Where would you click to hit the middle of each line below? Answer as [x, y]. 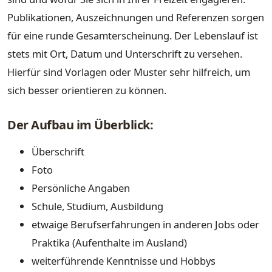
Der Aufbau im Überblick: [80, 125]
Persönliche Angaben [81, 188]
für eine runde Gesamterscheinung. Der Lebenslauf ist [133, 35]
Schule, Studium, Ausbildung [97, 206]
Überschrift [58, 151]
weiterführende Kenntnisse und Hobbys [124, 260]
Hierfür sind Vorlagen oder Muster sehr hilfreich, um [129, 72]
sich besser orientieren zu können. [87, 90]
